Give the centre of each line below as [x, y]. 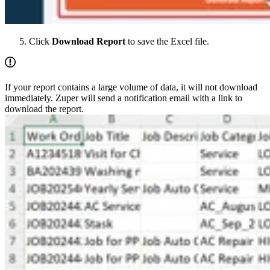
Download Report [89, 41]
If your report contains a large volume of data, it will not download [131, 87]
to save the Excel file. [167, 41]
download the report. [44, 108]
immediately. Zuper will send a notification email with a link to [124, 98]
